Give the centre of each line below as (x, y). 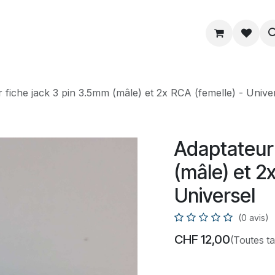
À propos (213, 33)
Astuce (132, 33)
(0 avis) (254, 218)
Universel (215, 196)
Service (56, 33)
